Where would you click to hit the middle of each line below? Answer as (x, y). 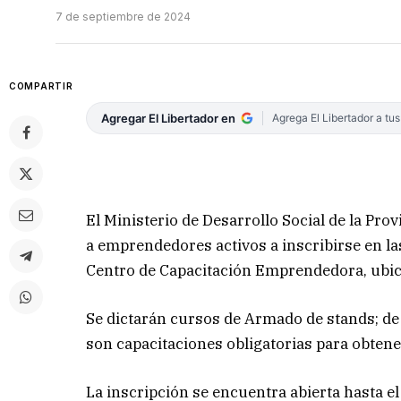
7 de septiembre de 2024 (123, 17)
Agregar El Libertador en (169, 119)
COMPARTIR (41, 86)
